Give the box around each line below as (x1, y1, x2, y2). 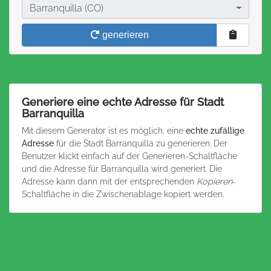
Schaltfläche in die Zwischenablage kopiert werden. (22, 189, 224, 199)
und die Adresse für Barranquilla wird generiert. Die (22, 163, 222, 174)
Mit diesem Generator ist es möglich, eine (22, 125, 186, 135)
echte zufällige (186, 125, 244, 135)
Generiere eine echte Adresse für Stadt (22, 96, 224, 108)
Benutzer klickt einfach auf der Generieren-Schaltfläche (22, 151, 237, 161)
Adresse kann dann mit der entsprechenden (22, 176, 197, 186)
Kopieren (197, 176, 232, 186)
